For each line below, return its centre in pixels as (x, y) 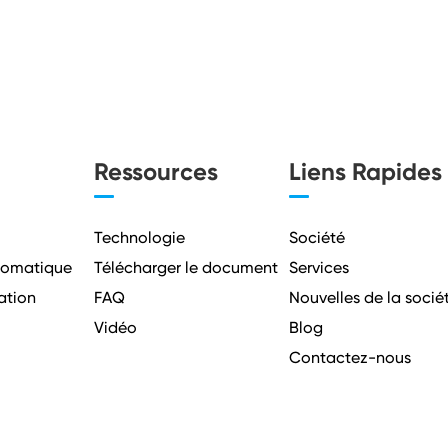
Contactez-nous (350, 357)
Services (319, 267)
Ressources (155, 171)
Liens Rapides (366, 171)
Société (317, 237)
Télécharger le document (185, 267)
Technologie (139, 237)
